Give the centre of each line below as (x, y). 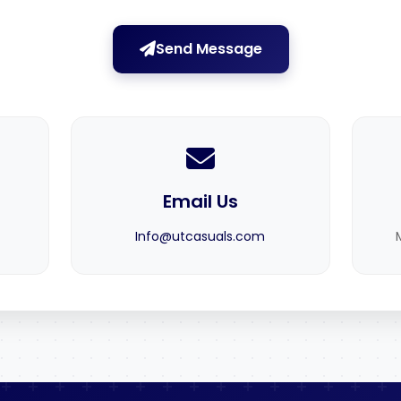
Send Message (209, 49)
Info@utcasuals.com (200, 236)
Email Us (200, 201)
